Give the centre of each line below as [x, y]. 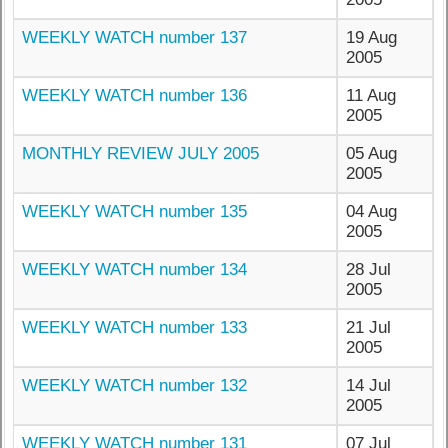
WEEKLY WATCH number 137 [135, 38]
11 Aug [371, 96]
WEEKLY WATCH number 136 [135, 96]
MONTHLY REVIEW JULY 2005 [141, 154]
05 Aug [372, 154]
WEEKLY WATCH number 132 [135, 386]
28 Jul [369, 270]
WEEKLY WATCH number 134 [135, 270]
